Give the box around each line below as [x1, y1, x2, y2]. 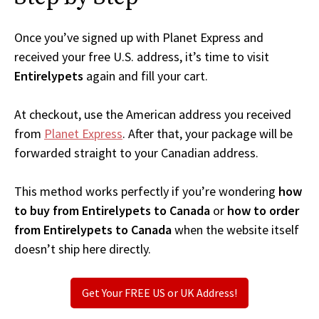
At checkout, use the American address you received [14, 106, 291, 123]
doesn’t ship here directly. [14, 241, 151, 258]
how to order [227, 202, 299, 219]
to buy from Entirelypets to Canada [14, 202, 210, 219]
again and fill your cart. [83, 68, 208, 85]
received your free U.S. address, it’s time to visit [14, 48, 269, 66]
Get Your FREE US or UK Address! [82, 286, 237, 300]
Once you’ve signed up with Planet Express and [14, 29, 263, 46]
